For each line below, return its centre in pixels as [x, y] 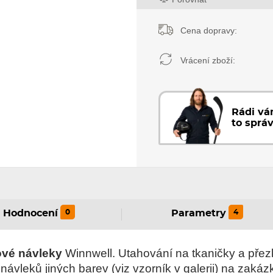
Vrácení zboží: [207, 61]
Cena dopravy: [208, 31]
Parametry [199, 214]
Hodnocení [30, 214]
